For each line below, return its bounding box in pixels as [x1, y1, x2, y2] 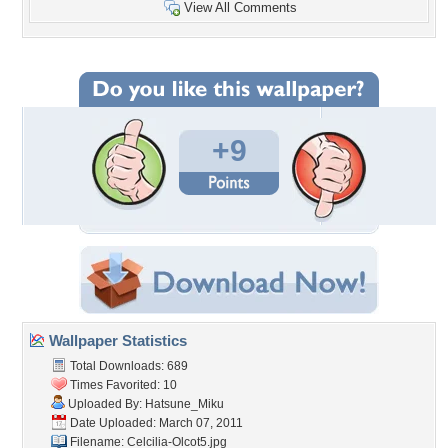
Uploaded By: [65, 397, 145, 411]
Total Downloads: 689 [67, 359, 188, 373]
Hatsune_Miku [145, 397, 224, 411]
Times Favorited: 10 [67, 378, 177, 392]
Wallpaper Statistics [45, 332, 187, 349]
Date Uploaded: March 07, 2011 [67, 416, 243, 430]
